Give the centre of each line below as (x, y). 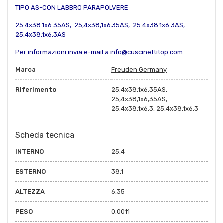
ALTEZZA (30, 191)
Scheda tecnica (45, 135)
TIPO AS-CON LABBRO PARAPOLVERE (72, 7)
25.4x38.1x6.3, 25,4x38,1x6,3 (155, 108)
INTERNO (30, 151)
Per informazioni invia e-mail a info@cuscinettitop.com (99, 52)
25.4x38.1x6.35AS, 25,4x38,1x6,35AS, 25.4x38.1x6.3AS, (101, 25)
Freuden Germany (139, 69)
